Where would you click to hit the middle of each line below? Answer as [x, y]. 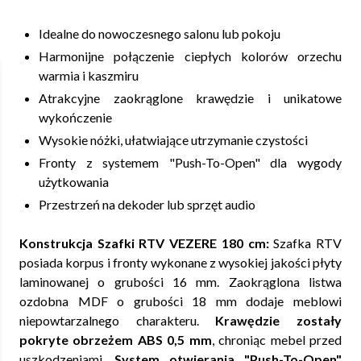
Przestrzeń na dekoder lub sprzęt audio [147, 204]
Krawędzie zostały [279, 320]
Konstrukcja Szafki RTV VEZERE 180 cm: [144, 243]
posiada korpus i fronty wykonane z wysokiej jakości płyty [180, 262]
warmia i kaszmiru [89, 75]
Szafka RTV [305, 243]
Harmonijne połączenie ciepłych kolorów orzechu [190, 56]
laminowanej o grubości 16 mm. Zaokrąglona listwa [180, 282]
